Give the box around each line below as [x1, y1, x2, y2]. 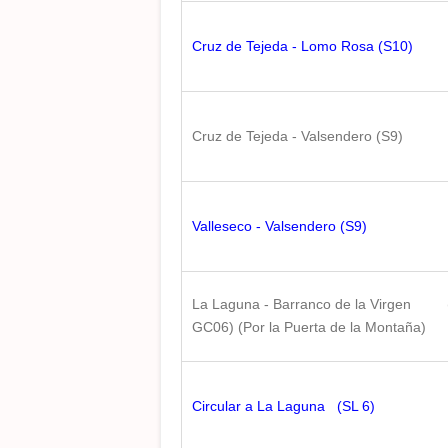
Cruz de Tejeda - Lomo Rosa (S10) [192, 38, 413, 54]
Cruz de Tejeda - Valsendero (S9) [192, 128, 403, 144]
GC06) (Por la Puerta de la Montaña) [192, 319, 426, 335]
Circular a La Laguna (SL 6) [192, 398, 375, 414]
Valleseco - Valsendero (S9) [192, 218, 367, 234]
